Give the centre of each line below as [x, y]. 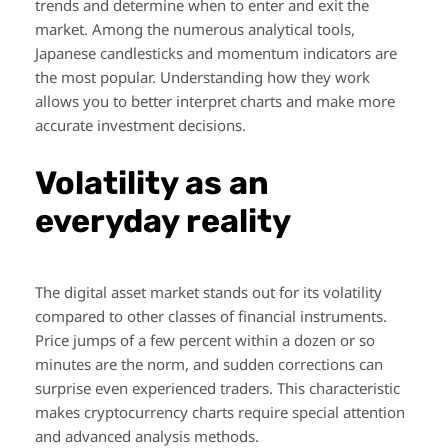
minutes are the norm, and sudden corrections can [209, 364]
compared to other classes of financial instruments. [211, 316]
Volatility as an [152, 183]
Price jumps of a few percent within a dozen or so [205, 340]
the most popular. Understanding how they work [202, 77]
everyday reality [163, 221]
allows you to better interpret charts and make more [215, 101]
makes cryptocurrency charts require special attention [220, 412]
